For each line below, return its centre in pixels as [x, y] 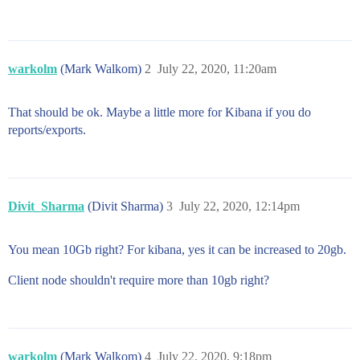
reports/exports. [47, 130]
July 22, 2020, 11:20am [217, 69]
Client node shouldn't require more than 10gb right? [139, 280]
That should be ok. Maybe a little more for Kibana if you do [160, 112]
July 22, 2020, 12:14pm [239, 206]
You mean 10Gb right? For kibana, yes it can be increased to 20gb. [177, 250]
